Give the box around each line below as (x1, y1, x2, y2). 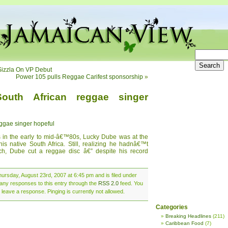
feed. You (119, 180, 143, 186)
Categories (156, 204, 188, 211)
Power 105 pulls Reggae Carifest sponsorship (16, 73, 143, 80)
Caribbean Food (165, 220, 204, 226)
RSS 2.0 (98, 180, 119, 186)
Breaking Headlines (165, 213, 211, 219)
